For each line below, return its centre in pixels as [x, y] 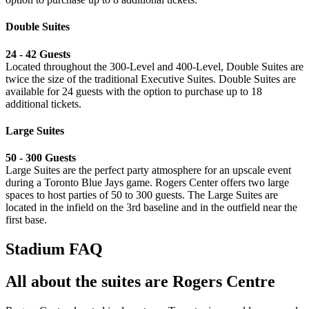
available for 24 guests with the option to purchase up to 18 [134, 91]
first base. [28, 220]
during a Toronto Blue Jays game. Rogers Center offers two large [147, 183]
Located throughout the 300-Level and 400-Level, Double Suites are [154, 66]
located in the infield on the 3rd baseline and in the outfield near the [151, 208]
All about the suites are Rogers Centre [140, 282]
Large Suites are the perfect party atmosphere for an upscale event [148, 170]
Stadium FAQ [54, 249]
